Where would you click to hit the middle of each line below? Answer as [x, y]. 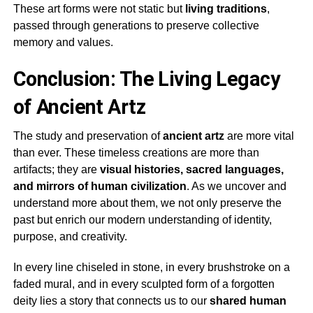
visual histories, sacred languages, [191, 170]
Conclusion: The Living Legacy [146, 79]
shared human [248, 301]
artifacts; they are [56, 170]
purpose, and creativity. [70, 237]
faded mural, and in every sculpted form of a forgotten [144, 284]
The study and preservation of [88, 136]
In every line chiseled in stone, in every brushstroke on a [151, 268]
